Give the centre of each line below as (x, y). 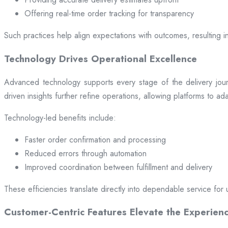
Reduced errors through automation (85, 153)
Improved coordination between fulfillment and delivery (118, 167)
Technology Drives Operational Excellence (101, 59)
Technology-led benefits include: (60, 118)
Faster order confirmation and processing (95, 139)
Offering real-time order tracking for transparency (109, 14)
